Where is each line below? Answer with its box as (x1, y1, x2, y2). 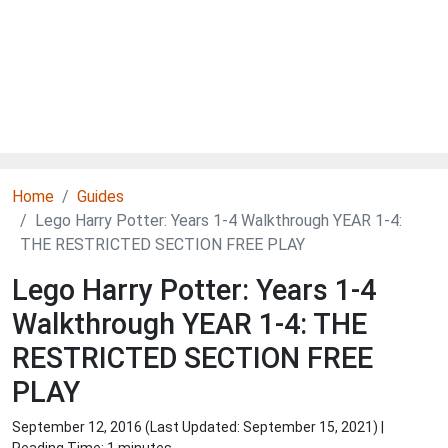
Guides (77, 187, 124, 206)
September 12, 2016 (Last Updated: (12, 419, 243, 435)
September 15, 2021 (243, 419, 373, 435)
